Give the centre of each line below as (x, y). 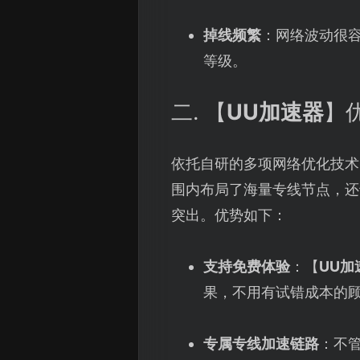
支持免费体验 (246, 267)
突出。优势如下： (229, 215)
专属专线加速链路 (261, 344)
